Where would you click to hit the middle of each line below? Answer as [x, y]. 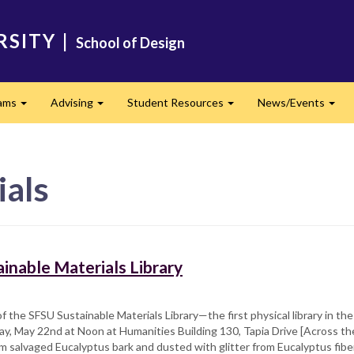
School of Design [130, 43]
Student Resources [176, 102]
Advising [73, 102]
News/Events [292, 102]
